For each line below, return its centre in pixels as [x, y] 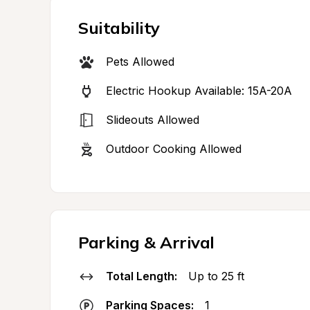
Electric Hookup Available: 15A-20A [199, 91]
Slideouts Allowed [153, 120]
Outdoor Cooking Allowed [174, 149]
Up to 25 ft [216, 276]
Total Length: [142, 276]
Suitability [119, 28]
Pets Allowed [140, 62]
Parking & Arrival [146, 242]
